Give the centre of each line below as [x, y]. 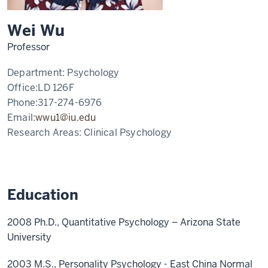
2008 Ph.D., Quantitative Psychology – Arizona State [124, 222]
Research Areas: [44, 133]
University [29, 237]
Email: [22, 118]
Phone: [23, 103]
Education [43, 195]
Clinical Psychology [127, 133]
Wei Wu [36, 31]
